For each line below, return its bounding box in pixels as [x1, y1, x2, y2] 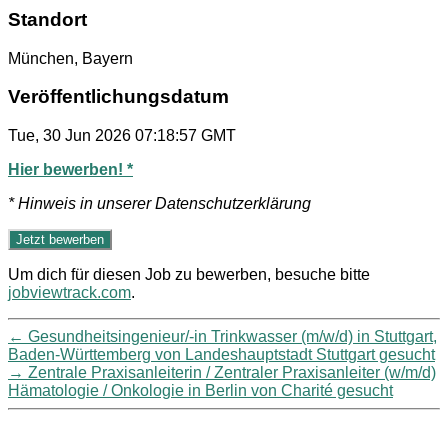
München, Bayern [8, 49, 133, 67]
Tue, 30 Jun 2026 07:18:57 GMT [8, 127, 236, 144]
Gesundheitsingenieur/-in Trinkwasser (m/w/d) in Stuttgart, [28, 328, 437, 345]
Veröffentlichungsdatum [8, 86, 229, 108]
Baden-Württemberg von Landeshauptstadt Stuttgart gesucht [8, 346, 435, 363]
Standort [8, 8, 87, 30]
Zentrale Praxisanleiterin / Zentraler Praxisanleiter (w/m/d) [28, 364, 436, 381]
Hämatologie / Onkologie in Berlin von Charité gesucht [8, 382, 393, 399]
